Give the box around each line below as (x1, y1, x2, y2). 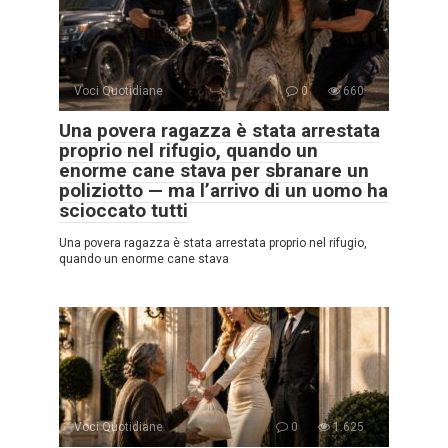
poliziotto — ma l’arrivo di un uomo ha (59, 179, 388, 202)
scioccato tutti (59, 199, 188, 222)
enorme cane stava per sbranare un (59, 159, 369, 182)
